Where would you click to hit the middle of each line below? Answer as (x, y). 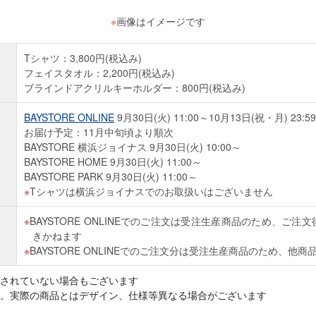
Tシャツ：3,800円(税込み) (83, 58)
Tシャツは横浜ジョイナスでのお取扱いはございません (151, 191)
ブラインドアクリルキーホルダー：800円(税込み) (135, 87)
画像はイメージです (161, 21)
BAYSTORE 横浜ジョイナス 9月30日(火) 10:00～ (133, 147)
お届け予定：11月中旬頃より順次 (99, 132)
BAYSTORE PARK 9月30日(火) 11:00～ (111, 176)
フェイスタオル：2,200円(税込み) (99, 73)
